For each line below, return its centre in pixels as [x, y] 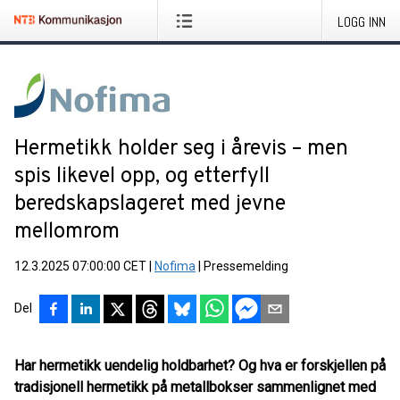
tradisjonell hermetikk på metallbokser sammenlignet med [195, 387]
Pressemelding [246, 266]
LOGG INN [362, 22]
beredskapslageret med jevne [150, 204]
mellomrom [67, 232]
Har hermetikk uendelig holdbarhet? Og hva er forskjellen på [200, 366]
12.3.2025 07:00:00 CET [80, 266]
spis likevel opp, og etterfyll [142, 177]
